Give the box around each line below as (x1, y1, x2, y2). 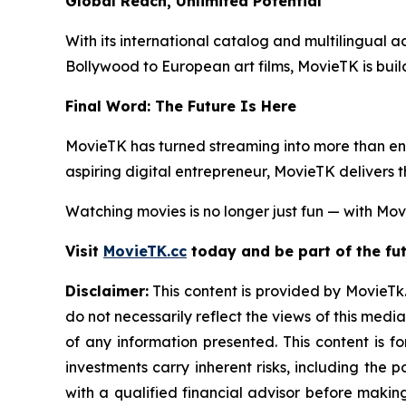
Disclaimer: (65, 282, 149, 301)
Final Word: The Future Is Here (65, 97, 296, 116)
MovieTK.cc (103, 242, 187, 261)
